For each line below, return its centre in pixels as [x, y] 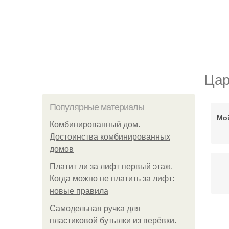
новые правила [79, 191]
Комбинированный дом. [95, 124]
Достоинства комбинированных [110, 137]
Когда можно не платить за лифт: [112, 179]
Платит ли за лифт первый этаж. [111, 166]
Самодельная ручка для [95, 208]
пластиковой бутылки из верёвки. [113, 221]
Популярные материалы [97, 107]
